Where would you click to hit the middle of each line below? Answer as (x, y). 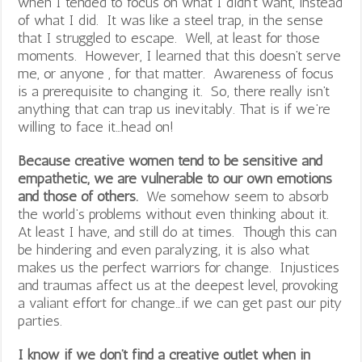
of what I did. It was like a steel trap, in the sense (171, 20)
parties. (40, 320)
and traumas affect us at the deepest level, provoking (179, 285)
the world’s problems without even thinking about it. (176, 214)
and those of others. (78, 196)
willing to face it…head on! (96, 126)
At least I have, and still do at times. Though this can (178, 232)
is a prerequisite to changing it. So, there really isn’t (174, 91)
